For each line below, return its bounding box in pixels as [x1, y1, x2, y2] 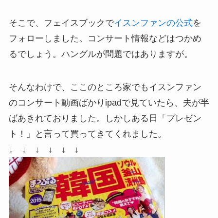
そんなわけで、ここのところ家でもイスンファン [8, 82, 201, 92]
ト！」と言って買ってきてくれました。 [8, 128, 166, 139]
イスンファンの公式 [113, 18, 193, 28]
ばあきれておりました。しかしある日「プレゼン [8, 113, 201, 123]
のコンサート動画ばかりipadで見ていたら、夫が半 [8, 97, 209, 108]
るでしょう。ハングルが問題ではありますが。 [8, 49, 193, 59]
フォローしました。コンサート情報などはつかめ [8, 33, 201, 43]
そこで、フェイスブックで [8, 18, 114, 28]
